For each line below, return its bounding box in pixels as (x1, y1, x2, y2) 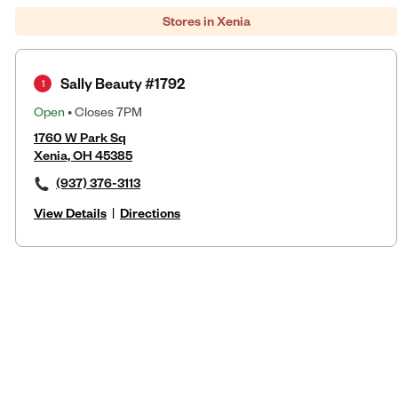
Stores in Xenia (162, 12, 251, 29)
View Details (34, 203, 107, 221)
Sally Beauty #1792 (60, 73, 185, 92)
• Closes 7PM (65, 102, 142, 120)
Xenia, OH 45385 (34, 146, 132, 163)
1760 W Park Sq (34, 128, 126, 146)
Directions (120, 203, 180, 221)
